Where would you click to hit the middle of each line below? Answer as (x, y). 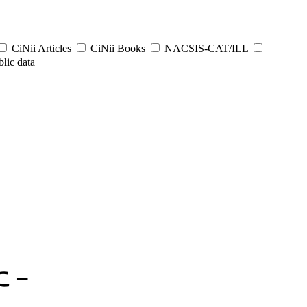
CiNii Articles (41, 48)
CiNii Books (118, 48)
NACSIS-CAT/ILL (206, 48)
